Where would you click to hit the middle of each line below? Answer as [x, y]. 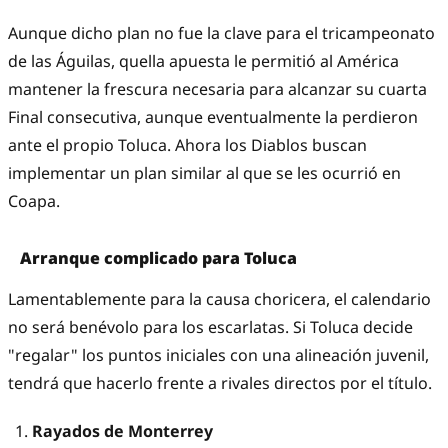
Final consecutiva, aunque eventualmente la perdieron [213, 117]
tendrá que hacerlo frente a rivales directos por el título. [220, 383]
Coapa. [34, 201]
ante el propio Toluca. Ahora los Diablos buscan [187, 145]
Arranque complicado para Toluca [158, 258]
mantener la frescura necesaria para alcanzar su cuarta [217, 89]
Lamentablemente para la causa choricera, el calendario [219, 299]
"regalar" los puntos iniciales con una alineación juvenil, [218, 355]
